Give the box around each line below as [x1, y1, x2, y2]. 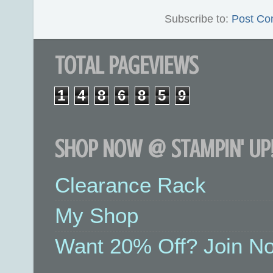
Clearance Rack [55, 172, 206, 197]
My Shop [55, 204, 138, 228]
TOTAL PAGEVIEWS [55, 51, 198, 80]
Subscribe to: [165, 13, 232, 26]
